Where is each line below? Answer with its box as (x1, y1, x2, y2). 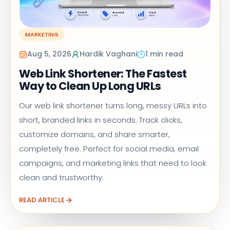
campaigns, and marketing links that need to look (19, 158, 206, 169)
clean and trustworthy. (19, 172, 104, 183)
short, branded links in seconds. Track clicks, (19, 114, 182, 126)
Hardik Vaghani (80, 49, 137, 60)
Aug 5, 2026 (27, 49, 71, 60)
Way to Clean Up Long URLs (19, 79, 161, 94)
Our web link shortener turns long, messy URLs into (19, 100, 207, 111)
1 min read (145, 49, 183, 60)
